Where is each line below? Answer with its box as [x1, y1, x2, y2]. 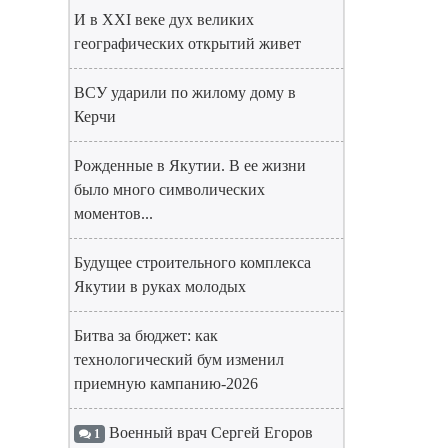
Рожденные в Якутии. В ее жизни [74, 157, 306, 174]
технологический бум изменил [74, 351, 284, 368]
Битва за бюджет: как [74, 327, 218, 344]
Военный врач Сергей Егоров [104, 424, 313, 441]
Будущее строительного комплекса [74, 254, 311, 271]
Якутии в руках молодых [74, 278, 246, 295]
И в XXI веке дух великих [74, 11, 254, 28]
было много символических [74, 181, 265, 198]
